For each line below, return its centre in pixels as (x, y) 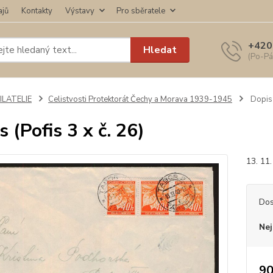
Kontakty (37, 11)
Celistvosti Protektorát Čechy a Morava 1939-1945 (140, 99)
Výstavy (80, 11)
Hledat (160, 50)
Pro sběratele (141, 11)
